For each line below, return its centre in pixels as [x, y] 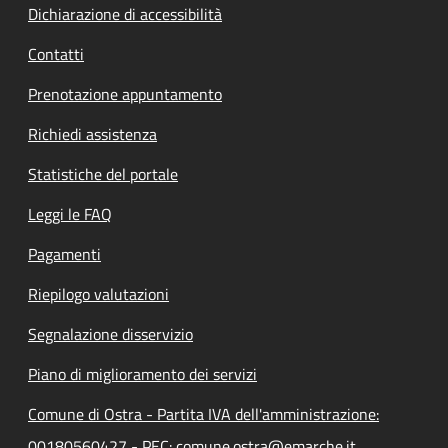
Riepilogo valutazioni [98, 294]
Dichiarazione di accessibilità [125, 14]
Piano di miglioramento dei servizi [142, 374]
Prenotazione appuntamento [125, 94]
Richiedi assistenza [92, 134]
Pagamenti [64, 254]
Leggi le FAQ [70, 214]
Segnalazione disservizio [110, 334]
